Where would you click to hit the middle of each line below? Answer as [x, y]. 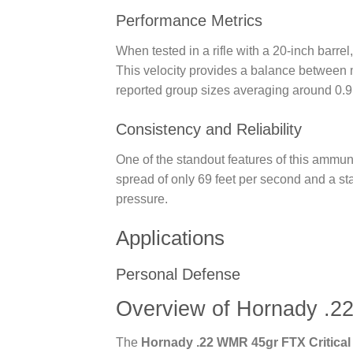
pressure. [142, 199]
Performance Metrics [189, 21]
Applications [170, 238]
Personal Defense [178, 274]
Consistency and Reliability [209, 130]
